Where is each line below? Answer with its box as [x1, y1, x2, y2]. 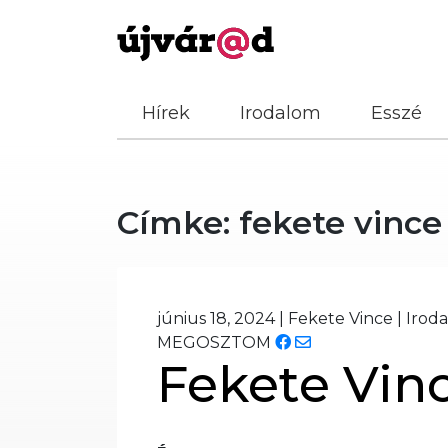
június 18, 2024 [157, 309, 275, 328]
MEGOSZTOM [157, 333, 271, 352]
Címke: [117, 203, 239, 242]
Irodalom [240, 102, 321, 124]
